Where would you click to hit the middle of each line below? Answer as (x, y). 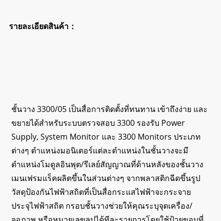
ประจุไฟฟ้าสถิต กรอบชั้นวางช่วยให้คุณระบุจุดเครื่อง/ (102, 205)
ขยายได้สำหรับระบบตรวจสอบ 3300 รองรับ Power (98, 123)
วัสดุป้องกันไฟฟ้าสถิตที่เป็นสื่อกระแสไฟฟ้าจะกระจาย (101, 192)
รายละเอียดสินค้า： (42, 26)
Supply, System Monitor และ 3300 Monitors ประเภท (106, 136)
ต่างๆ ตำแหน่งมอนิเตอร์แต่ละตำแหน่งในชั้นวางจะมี (100, 150)
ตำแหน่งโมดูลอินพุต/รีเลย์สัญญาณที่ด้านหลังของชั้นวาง (107, 164)
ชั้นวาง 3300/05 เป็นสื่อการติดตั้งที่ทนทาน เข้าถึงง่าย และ (109, 109)
